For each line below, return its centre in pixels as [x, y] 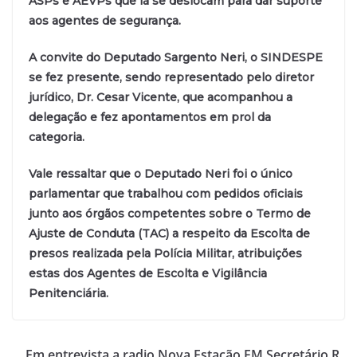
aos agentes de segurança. [105, 20]
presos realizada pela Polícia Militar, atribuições [165, 253]
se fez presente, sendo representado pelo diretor [171, 77]
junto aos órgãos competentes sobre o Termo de [170, 213]
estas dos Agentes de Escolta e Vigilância [148, 273]
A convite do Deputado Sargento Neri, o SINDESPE [176, 57]
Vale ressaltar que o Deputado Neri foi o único [161, 173]
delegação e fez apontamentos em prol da [150, 117]
